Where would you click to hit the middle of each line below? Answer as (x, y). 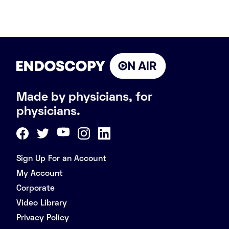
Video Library (42, 203)
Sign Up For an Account (61, 159)
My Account (40, 174)
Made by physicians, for (84, 97)
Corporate (36, 188)
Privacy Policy (43, 218)
